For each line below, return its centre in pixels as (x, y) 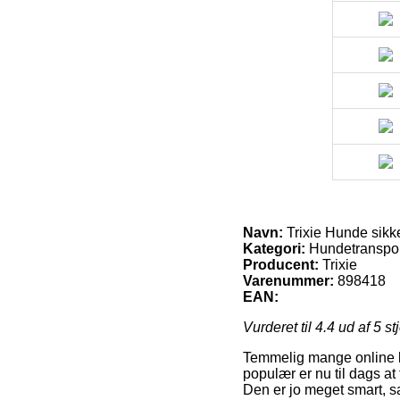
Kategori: (274, 248)
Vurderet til (279, 327)
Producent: (281, 264)
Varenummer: (288, 280)
